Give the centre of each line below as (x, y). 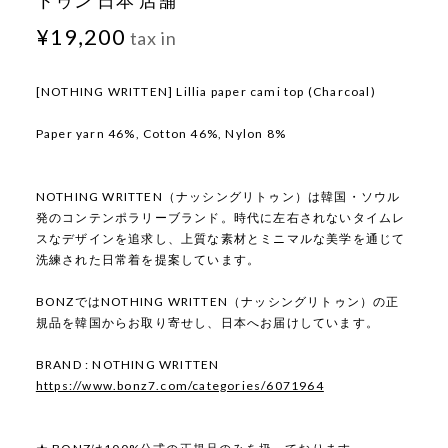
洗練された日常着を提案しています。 (148, 260)
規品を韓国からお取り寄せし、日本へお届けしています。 (207, 323)
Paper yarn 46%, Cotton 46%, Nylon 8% (161, 134)
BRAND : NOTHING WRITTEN (127, 365)
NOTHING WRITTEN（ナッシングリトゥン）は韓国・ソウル (218, 197)
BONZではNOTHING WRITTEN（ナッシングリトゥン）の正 (217, 302)
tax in (151, 38)
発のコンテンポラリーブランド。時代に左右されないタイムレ (220, 218)
